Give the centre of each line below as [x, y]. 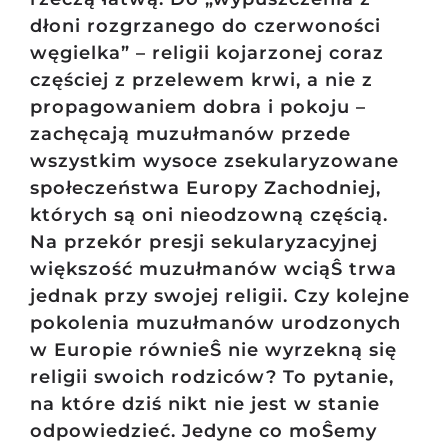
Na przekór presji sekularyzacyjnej [203, 242]
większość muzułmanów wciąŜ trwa [213, 269]
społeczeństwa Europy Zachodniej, [205, 188]
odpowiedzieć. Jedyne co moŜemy [203, 431]
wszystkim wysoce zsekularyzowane [214, 161]
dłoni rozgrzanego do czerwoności [205, 26]
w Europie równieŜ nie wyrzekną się [213, 350]
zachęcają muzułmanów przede [190, 134]
